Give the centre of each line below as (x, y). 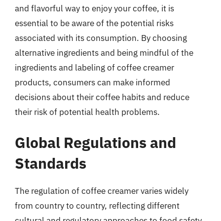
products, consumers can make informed (92, 82)
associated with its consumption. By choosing (101, 38)
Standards (51, 163)
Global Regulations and (95, 142)
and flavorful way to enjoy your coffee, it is (94, 8)
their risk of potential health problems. (87, 112)
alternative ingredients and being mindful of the (104, 53)
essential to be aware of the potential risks (94, 23)
